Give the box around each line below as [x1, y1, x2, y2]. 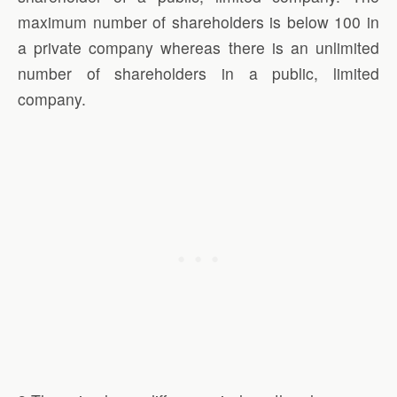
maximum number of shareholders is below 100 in [18, 11, 379, 34]
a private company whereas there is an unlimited [18, 36, 379, 59]
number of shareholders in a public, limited [18, 62, 379, 85]
